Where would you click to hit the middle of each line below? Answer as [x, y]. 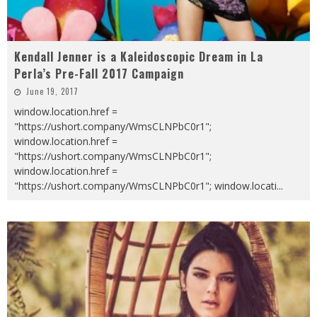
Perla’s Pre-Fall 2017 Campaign [99, 73]
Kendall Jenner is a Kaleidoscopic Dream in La [139, 56]
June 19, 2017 [52, 91]
